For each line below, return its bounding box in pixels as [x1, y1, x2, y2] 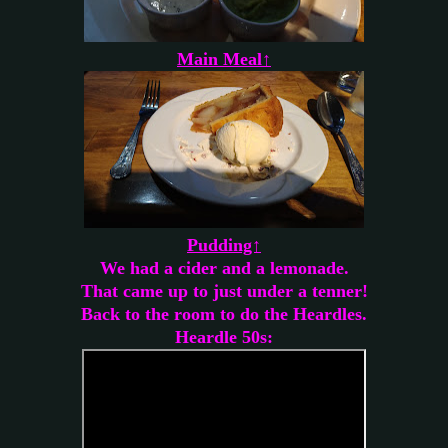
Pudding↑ [187, 234, 261, 255]
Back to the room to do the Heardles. [81, 303, 367, 324]
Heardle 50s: [175, 326, 273, 347]
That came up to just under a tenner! [80, 280, 368, 301]
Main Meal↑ [177, 48, 271, 69]
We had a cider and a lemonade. [99, 257, 349, 278]
